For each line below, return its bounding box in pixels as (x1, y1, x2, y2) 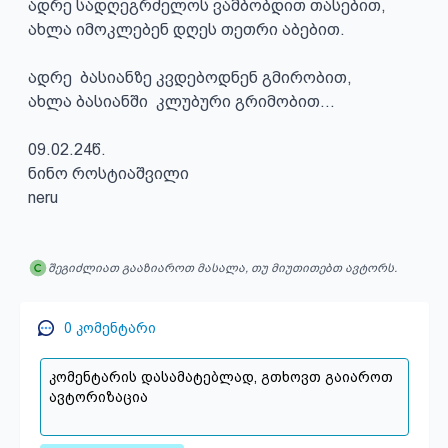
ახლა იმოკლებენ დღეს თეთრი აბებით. (27, 20, 345, 39)
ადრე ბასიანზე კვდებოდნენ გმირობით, (27, 68, 352, 87)
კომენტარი (71, 320, 156, 336)
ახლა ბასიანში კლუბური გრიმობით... (27, 92, 335, 111)
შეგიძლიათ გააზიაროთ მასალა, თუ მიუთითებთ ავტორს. (47, 261, 397, 275)
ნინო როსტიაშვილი (27, 164, 189, 183)
